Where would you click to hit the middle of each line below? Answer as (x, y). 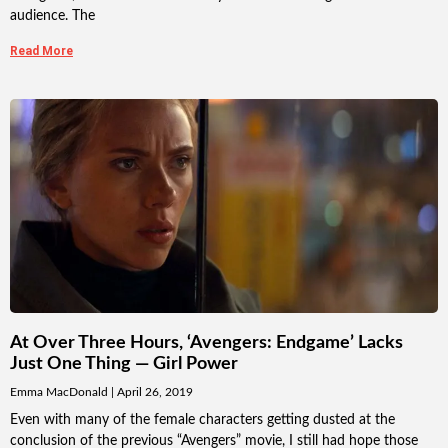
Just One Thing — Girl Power (124, 364)
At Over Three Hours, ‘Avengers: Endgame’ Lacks (206, 343)
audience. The (52, 16)
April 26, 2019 (153, 392)
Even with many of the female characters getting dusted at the (202, 420)
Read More (41, 51)
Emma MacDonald (60, 392)
